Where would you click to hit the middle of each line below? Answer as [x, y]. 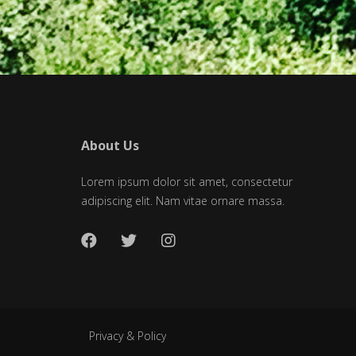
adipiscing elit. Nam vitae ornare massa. [183, 201]
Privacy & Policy [128, 336]
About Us [110, 146]
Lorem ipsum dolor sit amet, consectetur [187, 182]
